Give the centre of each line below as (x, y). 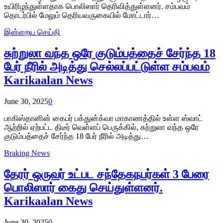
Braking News (27, 153)
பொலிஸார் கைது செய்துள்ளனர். (83, 187)
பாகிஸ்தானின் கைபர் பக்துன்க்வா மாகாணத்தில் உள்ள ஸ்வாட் (103, 118)
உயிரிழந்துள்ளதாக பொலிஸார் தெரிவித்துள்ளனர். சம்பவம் (97, 6)
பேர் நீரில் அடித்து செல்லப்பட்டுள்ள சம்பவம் (107, 67)
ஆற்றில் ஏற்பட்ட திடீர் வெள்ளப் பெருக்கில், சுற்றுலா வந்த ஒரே (101, 127)
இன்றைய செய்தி (32, 32)
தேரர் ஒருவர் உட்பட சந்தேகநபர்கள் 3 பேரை (107, 174)
